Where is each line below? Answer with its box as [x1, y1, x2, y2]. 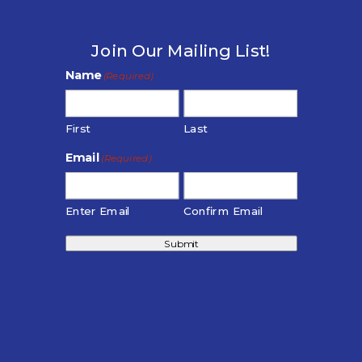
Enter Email [65, 204, 131, 219]
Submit [163, 238, 199, 250]
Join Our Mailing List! [90, 40, 271, 61]
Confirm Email [183, 204, 263, 219]
